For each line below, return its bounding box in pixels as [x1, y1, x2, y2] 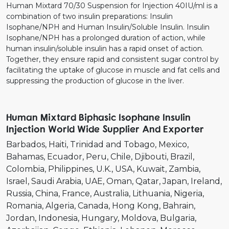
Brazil [170, 151, 193, 162]
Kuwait [136, 164, 165, 174]
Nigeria [174, 188, 202, 198]
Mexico [158, 139, 187, 149]
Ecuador [47, 151, 82, 162]
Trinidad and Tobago [70, 139, 155, 149]
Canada [78, 200, 108, 211]
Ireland [191, 176, 220, 186]
